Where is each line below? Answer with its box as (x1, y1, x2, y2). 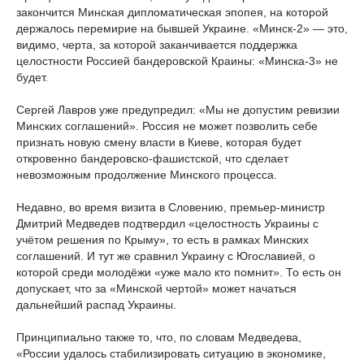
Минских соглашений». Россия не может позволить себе (16, 119, 318, 132)
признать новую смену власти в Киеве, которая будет (16, 136, 301, 149)
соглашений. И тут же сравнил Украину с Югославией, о (16, 249, 315, 262)
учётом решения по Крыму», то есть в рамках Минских (16, 233, 309, 246)
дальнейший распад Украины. (16, 298, 176, 311)
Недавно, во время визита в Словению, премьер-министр (16, 201, 325, 214)
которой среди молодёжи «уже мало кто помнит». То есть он (16, 266, 341, 279)
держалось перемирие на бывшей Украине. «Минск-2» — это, (16, 22, 348, 35)
